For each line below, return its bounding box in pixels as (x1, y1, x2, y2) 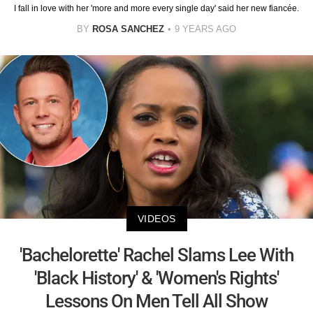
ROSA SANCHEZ (92, 23, 164, 34)
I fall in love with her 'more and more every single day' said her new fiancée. (14, 3, 299, 13)
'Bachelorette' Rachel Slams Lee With (20, 245, 293, 266)
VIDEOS (137, 213, 176, 225)
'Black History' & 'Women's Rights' (34, 268, 279, 289)
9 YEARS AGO (175, 23, 236, 34)
